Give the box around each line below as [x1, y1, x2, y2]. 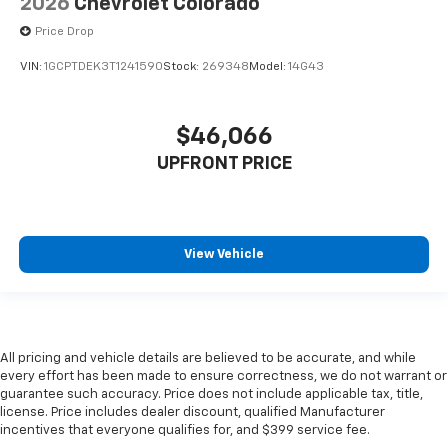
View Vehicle [184, 248, 264, 262]
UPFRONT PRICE [156, 154, 292, 173]
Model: [249, 61, 288, 74]
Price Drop [35, 25, 94, 38]
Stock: [163, 61, 202, 74]
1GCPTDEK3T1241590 [44, 61, 163, 74]
